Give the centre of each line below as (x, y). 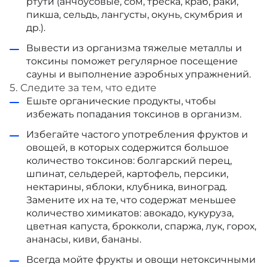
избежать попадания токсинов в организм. (134, 114)
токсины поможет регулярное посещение (132, 61)
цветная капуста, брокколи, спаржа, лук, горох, (141, 226)
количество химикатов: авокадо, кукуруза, (130, 213)
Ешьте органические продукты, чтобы (121, 101)
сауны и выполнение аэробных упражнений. (139, 74)
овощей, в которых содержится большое (128, 148)
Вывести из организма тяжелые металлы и (134, 48)
